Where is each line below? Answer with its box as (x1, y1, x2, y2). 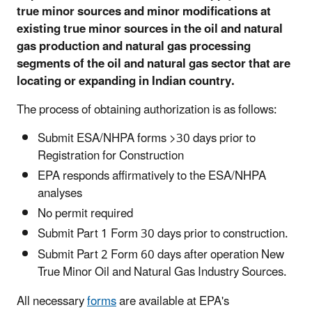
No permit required (38, 201, 133, 227)
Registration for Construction (38, 143, 184, 169)
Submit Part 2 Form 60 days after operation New (38, 242, 284, 267)
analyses (38, 180, 82, 206)
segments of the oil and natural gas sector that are (17, 51, 290, 77)
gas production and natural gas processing (17, 33, 251, 59)
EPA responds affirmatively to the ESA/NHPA (38, 163, 266, 189)
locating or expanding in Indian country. (17, 68, 235, 94)
